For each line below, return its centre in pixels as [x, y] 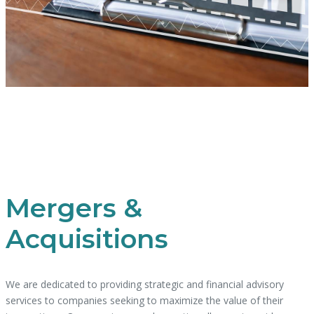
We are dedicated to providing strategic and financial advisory [145, 284]
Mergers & [74, 208]
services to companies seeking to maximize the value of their [144, 300]
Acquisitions [87, 239]
